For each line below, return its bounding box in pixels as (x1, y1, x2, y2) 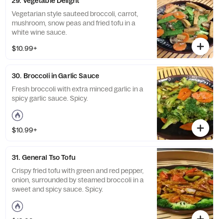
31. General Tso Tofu (12, 153, 75, 162)
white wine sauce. (12, 28, 67, 37)
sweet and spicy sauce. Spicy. (12, 185, 103, 194)
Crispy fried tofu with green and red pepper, (12, 166, 144, 175)
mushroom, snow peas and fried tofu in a (12, 19, 135, 27)
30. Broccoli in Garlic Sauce (12, 71, 99, 80)
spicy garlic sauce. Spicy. (12, 94, 88, 103)
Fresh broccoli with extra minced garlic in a (12, 85, 143, 93)
